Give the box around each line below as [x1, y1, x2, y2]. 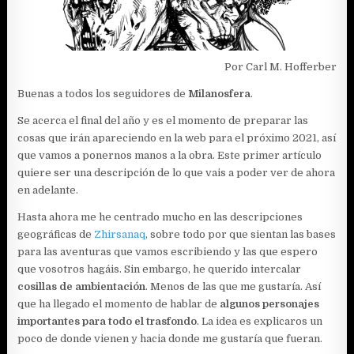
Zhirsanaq [94, 228, 146, 240]
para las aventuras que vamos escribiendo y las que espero [17, 245, 318, 258]
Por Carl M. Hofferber [224, 60, 337, 73]
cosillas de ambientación [17, 280, 146, 292]
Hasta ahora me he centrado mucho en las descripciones [17, 210, 303, 223]
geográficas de [17, 228, 95, 240]
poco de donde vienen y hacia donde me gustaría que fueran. [17, 332, 323, 345]
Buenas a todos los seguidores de [17, 87, 189, 100]
